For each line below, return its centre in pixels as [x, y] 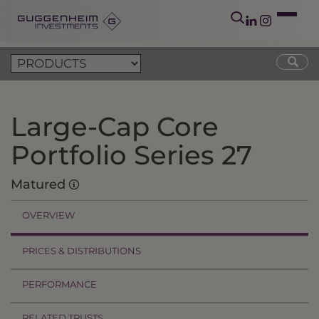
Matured [40, 184]
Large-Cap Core [115, 126]
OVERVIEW [48, 215]
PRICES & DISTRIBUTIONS [82, 251]
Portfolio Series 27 [131, 155]
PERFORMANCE [59, 284]
